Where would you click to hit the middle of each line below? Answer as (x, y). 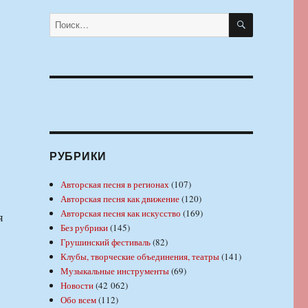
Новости (77, 285)
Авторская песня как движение (120, 198)
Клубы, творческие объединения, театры (140, 256)
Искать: (63, 19)
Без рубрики (85, 227)
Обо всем (79, 299)
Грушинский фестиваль (106, 242)
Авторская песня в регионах (115, 184)
